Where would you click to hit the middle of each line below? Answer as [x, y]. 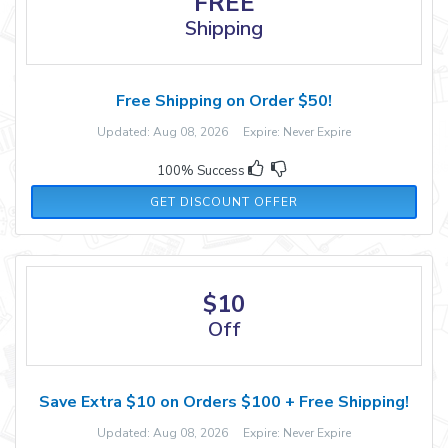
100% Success [202, 170]
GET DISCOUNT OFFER [224, 201]
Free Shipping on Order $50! [224, 100]
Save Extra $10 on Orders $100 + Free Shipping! [224, 401]
